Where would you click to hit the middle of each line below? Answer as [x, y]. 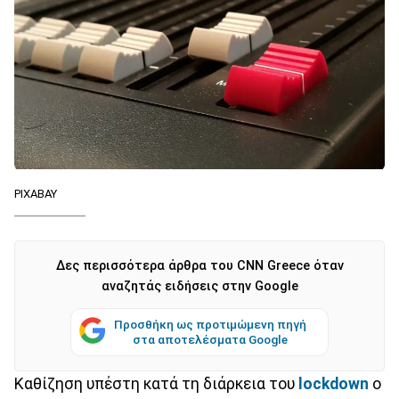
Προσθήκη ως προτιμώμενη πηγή [210, 324]
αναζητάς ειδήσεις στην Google [199, 286]
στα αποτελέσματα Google [210, 339]
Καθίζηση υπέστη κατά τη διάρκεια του [156, 383]
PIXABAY [36, 193]
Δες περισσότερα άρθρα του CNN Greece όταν [199, 265]
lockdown [334, 383]
